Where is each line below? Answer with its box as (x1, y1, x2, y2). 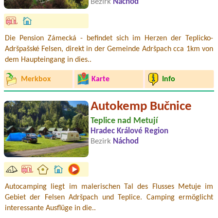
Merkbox (20, 75, 51, 83)
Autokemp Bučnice (91, 100, 192, 113)
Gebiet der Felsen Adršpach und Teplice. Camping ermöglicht (5, 193, 213, 201)
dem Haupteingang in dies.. (5, 56, 91, 64)
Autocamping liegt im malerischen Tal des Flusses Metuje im (5, 182, 213, 191)
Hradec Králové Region (91, 127, 168, 135)
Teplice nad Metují (91, 116, 158, 126)
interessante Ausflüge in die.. (5, 204, 96, 212)
